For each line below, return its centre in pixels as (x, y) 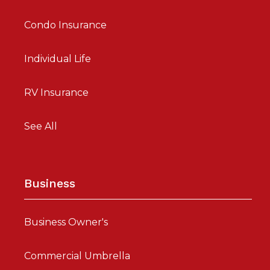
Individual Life (58, 58)
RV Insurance (56, 92)
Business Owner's (66, 222)
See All (41, 126)
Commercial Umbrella (77, 256)
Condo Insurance (65, 25)
